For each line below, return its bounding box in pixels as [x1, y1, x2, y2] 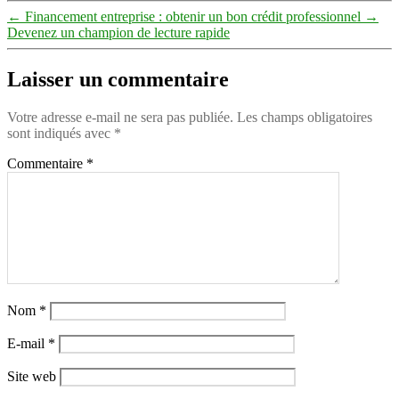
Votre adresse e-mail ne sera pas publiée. [7, 109, 233, 125]
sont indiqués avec [7, 125, 114, 141]
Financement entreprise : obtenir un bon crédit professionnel [25, 9, 361, 24]
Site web [7, 368, 56, 384]
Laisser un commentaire [7, 67, 229, 91]
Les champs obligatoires [237, 109, 372, 125]
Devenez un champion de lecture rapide [7, 25, 230, 40]
